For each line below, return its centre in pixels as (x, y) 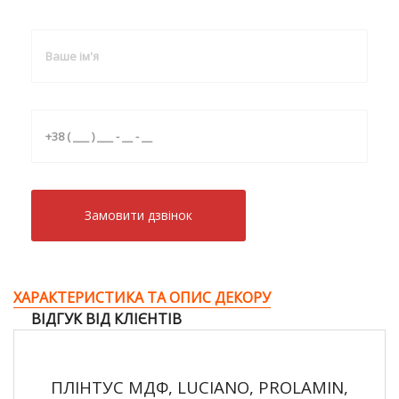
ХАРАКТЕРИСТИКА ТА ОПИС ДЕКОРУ (142, 297)
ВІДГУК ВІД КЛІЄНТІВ (106, 319)
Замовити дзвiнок (138, 215)
